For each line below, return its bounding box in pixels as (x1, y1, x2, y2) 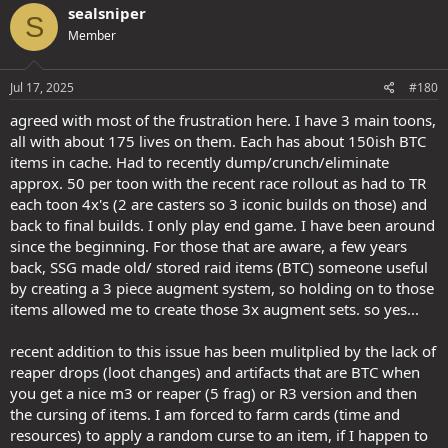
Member (68, 27, 116, 44)
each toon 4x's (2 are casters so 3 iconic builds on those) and (10, 193, 427, 214)
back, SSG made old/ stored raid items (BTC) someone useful (10, 256, 428, 277)
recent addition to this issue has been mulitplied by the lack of (10, 340, 436, 361)
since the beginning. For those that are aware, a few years (10, 235, 407, 256)
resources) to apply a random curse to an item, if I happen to (10, 424, 428, 445)
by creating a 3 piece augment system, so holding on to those (10, 277, 434, 298)
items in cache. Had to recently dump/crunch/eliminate (10, 151, 389, 172)
